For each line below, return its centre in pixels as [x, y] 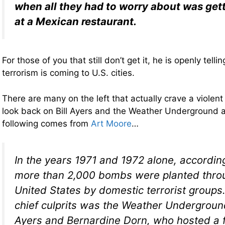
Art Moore [111, 123]
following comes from [46, 123]
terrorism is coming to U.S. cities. [68, 73]
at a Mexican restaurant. [76, 21]
